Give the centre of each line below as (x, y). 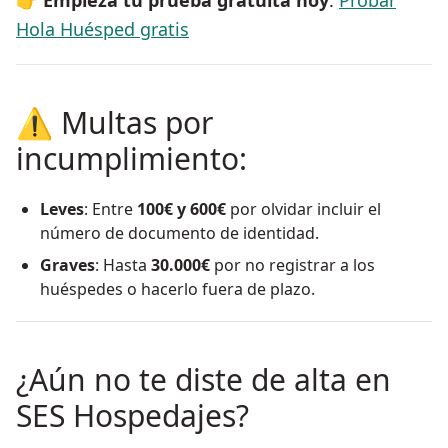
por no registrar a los (292, 265)
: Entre (110, 209)
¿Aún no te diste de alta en (203, 380)
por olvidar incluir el (303, 209)
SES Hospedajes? (132, 416)
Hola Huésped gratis (102, 29)
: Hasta (123, 265)
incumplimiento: (131, 159)
